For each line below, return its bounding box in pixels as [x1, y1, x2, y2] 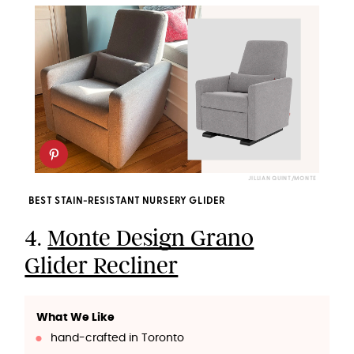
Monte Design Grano [47, 223, 254, 252]
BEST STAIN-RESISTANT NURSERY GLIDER [28, 196, 226, 206]
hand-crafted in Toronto [50, 332, 184, 344]
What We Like [36, 311, 115, 323]
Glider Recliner [24, 250, 179, 280]
